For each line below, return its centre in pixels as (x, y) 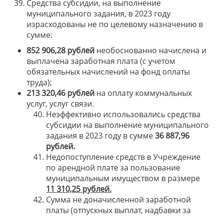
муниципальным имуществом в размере (123, 178)
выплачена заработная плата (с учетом (101, 61)
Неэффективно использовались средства (123, 114)
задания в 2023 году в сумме (101, 136)
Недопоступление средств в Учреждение (123, 157)
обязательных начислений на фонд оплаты (108, 72)
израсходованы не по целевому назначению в (115, 24)
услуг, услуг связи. (60, 104)
